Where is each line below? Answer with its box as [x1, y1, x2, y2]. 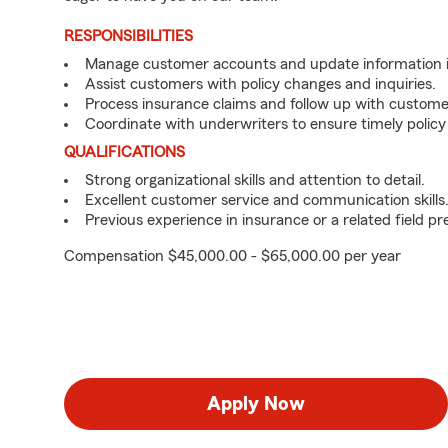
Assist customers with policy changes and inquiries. [85, 76, 436, 92]
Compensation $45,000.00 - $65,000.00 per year [64, 248, 401, 264]
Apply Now [207, 394, 305, 414]
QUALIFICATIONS [64, 144, 185, 160]
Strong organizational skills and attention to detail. [85, 172, 425, 188]
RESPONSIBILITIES [64, 28, 193, 44]
